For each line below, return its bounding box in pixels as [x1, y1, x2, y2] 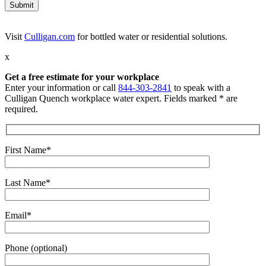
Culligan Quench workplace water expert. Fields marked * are [5, 93, 237, 103]
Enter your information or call [5, 82, 118, 93]
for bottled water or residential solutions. [75, 31, 227, 42]
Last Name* [5, 178, 50, 188]
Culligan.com [24, 31, 75, 42]
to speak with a [172, 82, 230, 93]
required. [5, 103, 38, 114]
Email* [5, 210, 31, 221]
